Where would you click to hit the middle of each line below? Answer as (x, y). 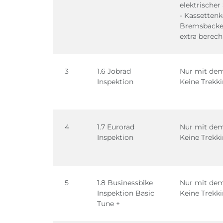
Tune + (109, 204)
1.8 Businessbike (125, 183)
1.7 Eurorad (116, 127)
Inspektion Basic (126, 193)
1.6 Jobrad (114, 71)
